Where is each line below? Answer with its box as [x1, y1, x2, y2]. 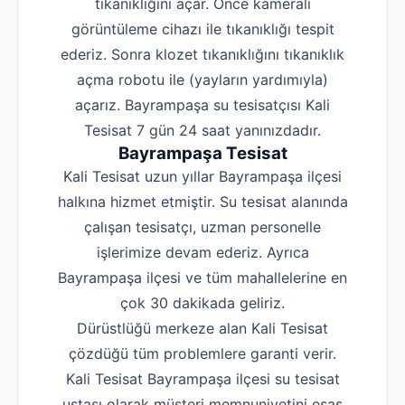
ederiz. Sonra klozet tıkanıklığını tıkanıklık [61, 45, 344, 64]
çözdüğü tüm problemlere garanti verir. [69, 344, 336, 363]
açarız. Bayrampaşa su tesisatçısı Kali [75, 96, 330, 115]
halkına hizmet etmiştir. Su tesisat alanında [57, 193, 348, 212]
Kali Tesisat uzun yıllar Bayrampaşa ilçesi [63, 167, 342, 186]
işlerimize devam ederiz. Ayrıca [96, 243, 309, 262]
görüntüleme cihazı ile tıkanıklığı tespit [71, 20, 334, 39]
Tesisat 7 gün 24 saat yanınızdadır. [84, 121, 321, 140]
